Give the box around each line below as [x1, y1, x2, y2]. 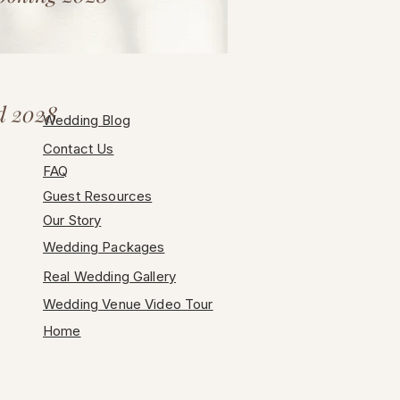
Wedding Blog [43, 112, 130, 129]
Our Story [43, 212, 102, 229]
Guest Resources [43, 187, 153, 204]
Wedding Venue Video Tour [43, 296, 213, 312]
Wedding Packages [43, 238, 165, 255]
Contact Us [43, 140, 114, 157]
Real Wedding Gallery [43, 268, 176, 285]
